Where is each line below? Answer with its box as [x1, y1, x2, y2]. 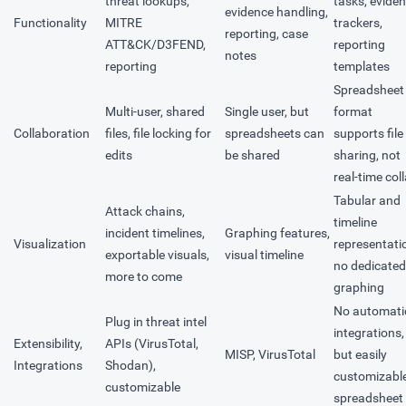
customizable [105, 380, 180, 395]
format [333, 104, 372, 120]
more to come [105, 269, 182, 285]
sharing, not [333, 148, 401, 163]
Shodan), [105, 358, 156, 373]
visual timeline [225, 247, 304, 263]
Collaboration [14, 126, 90, 141]
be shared [225, 148, 280, 163]
